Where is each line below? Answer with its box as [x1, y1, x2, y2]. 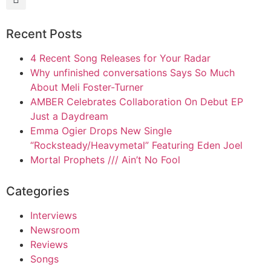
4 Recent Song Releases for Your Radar [30, 51, 211, 64]
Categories [6, 183, 70, 198]
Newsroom [30, 223, 80, 236]
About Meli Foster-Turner [30, 80, 143, 93]
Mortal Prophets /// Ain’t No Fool [30, 153, 180, 166]
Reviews [30, 238, 68, 250]
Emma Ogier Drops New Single [30, 124, 172, 137]
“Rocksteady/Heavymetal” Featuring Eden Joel [30, 139, 243, 151]
